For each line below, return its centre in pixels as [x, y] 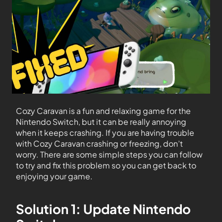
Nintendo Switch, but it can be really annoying [101, 122]
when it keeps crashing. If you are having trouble [105, 133]
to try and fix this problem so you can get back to [106, 165]
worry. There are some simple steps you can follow [109, 154]
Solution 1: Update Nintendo [103, 209]
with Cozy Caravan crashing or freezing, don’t [99, 143]
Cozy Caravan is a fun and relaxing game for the [103, 111]
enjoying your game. [54, 176]
